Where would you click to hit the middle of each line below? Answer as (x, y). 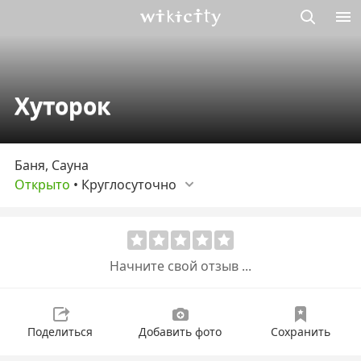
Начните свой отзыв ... (180, 266)
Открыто (42, 185)
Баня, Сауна (52, 165)
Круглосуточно (129, 185)
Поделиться (60, 332)
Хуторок (62, 106)
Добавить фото (180, 332)
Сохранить (300, 332)
